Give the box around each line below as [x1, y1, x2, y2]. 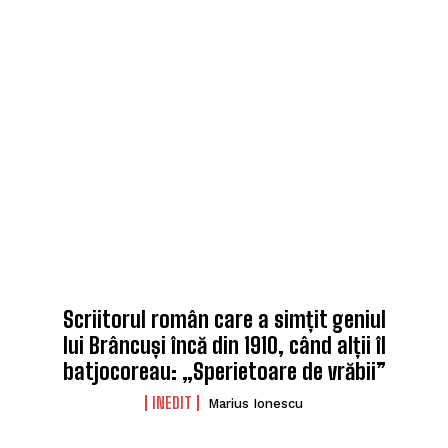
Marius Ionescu [208, 395, 303, 411]
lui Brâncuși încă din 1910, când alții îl [62, 331, 386, 359]
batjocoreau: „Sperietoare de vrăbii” [62, 357, 386, 385]
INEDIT [152, 392, 192, 412]
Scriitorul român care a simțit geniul [62, 305, 386, 333]
